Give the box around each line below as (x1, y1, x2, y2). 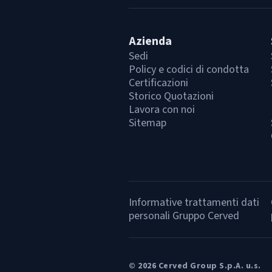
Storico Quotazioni (129, 89, 214, 104)
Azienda (129, 33, 172, 50)
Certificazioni (129, 75, 188, 90)
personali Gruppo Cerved (129, 208, 239, 223)
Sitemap (129, 115, 166, 131)
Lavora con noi (129, 102, 195, 117)
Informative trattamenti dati (129, 195, 259, 210)
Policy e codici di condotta (129, 62, 249, 77)
